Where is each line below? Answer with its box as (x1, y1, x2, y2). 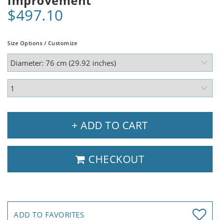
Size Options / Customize (7, 39, 77, 47)
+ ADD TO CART (72, 118, 148, 133)
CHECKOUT (85, 152, 144, 166)
